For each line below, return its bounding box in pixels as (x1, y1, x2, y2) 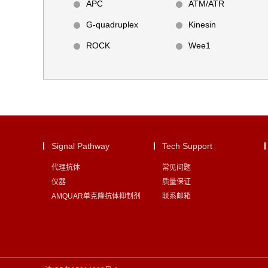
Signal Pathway (51, 141, 109, 151)
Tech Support (162, 141, 212, 151)
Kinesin (188, 20, 216, 29)
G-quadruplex (86, 20, 138, 29)
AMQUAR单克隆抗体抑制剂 (51, 192, 141, 200)
